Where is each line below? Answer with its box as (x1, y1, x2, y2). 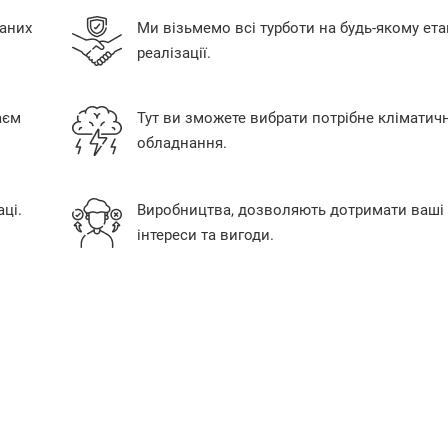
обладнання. (136, 134, 227, 153)
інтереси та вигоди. (136, 226, 274, 245)
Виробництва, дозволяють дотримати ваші (136, 201, 444, 220)
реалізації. (136, 44, 211, 63)
